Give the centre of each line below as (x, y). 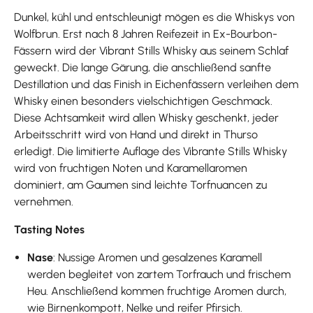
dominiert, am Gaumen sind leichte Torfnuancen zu (140, 184)
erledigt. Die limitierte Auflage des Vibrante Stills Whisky (151, 151)
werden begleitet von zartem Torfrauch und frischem (159, 274)
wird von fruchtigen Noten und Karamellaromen (131, 168)
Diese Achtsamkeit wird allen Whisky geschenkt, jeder (146, 117)
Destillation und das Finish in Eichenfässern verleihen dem (156, 84)
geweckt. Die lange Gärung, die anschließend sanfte (143, 67)
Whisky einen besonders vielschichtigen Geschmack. (143, 101)
